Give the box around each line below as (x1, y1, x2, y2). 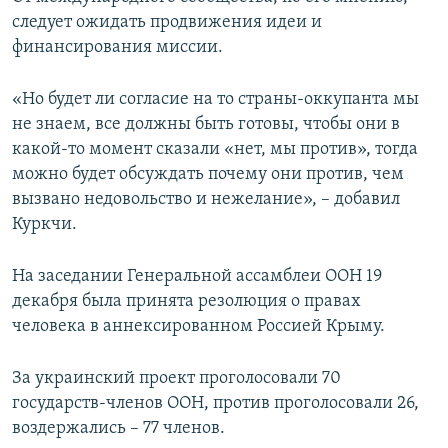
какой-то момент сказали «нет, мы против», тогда (12, 140, 418, 160)
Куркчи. (12, 215, 77, 235)
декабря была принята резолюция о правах (12, 292, 361, 312)
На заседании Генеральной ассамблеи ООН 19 (12, 267, 382, 287)
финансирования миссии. (12, 38, 223, 58)
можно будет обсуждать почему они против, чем (12, 165, 404, 185)
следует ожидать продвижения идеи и (12, 13, 322, 33)
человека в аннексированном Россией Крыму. (12, 317, 385, 337)
